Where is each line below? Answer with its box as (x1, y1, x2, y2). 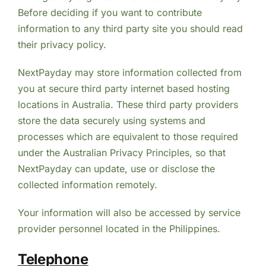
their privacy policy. (17, 39, 106, 51)
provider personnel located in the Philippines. (17, 223, 220, 235)
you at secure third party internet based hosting (17, 83, 230, 95)
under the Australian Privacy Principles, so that (17, 147, 226, 159)
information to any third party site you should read (17, 23, 243, 35)
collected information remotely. (17, 179, 157, 191)
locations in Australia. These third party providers (17, 99, 238, 111)
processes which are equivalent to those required (17, 131, 238, 143)
